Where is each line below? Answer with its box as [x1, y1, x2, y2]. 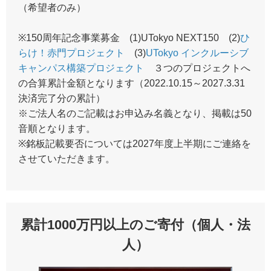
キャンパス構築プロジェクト [18, 62, 144, 73]
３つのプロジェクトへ [144, 62, 250, 73]
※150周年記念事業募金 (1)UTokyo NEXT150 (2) [18, 32, 240, 43]
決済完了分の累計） [18, 93, 105, 103]
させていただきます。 [18, 153, 115, 164]
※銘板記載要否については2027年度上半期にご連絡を [18, 138, 251, 149]
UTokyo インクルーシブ [146, 47, 249, 58]
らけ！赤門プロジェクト [18, 47, 125, 58]
